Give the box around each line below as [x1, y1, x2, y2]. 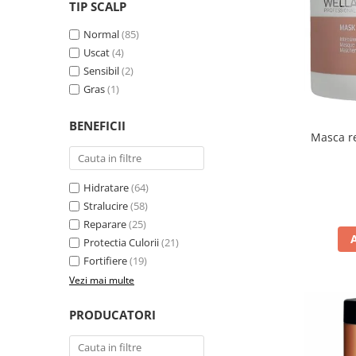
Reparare [83, 217, 126, 232]
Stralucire [83, 199, 128, 214]
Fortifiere [83, 253, 127, 269]
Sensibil [83, 64, 119, 79]
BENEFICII [69, 118, 126, 134]
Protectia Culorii [83, 235, 159, 250]
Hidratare [83, 180, 129, 195]
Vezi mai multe [69, 273, 134, 288]
